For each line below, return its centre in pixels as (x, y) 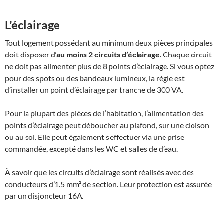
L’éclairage (32, 25)
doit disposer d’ (31, 54)
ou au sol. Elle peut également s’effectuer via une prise (95, 137)
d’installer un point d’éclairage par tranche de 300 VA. (94, 89)
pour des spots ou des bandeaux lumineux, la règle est (95, 78)
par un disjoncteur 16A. (44, 195)
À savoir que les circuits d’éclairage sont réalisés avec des (99, 172)
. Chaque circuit (186, 54)
